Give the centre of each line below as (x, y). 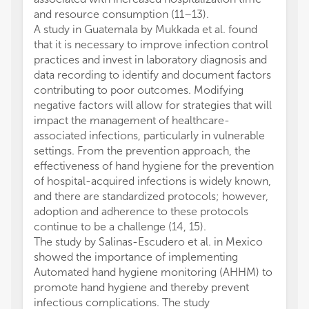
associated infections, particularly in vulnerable (149, 136)
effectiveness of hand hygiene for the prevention (154, 166)
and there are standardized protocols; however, (151, 196)
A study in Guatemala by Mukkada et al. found (146, 29)
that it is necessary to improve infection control (151, 44)
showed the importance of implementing (136, 257)
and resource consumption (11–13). (121, 14)
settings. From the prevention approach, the (142, 151)
